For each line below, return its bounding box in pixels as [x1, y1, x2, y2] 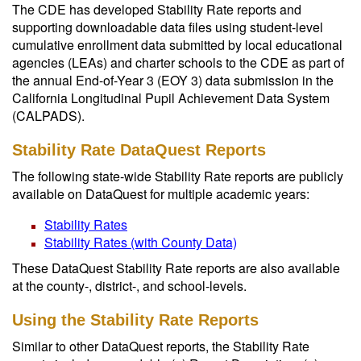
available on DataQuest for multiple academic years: [12, 185, 309, 203]
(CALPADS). [12, 106, 85, 125]
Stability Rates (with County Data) [44, 233, 237, 251]
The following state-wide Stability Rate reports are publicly [12, 167, 343, 185]
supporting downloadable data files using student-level [12, 18, 323, 36]
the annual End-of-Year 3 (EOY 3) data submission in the [12, 71, 334, 89]
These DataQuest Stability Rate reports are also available [12, 259, 340, 277]
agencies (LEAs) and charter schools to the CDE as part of [12, 53, 344, 72]
